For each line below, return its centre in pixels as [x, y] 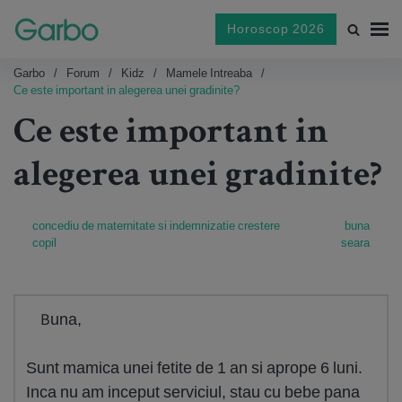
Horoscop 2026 [276, 29]
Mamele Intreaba [209, 73]
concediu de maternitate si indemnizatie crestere [156, 226]
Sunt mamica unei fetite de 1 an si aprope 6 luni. [194, 367]
